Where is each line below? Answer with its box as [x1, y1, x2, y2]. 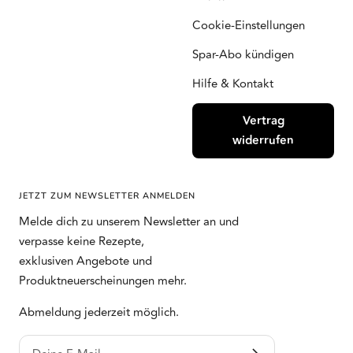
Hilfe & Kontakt [192, 75, 273, 94]
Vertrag [242, 112, 284, 131]
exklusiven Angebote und [19, 252, 152, 271]
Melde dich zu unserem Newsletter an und [19, 213, 239, 232]
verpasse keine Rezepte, [19, 232, 144, 251]
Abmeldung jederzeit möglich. [19, 303, 179, 322]
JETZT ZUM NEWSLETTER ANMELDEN [19, 190, 195, 203]
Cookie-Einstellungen [192, 17, 305, 35]
